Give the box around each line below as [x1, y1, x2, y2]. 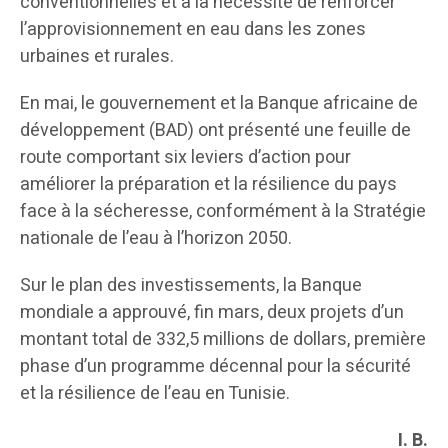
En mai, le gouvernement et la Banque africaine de [20, 90, 418, 118]
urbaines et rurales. [20, 43, 174, 71]
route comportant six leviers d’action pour [20, 144, 351, 172]
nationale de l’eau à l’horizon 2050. [20, 225, 292, 253]
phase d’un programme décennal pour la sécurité [20, 353, 411, 381]
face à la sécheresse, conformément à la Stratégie [20, 198, 426, 226]
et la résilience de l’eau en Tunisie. [20, 380, 290, 408]
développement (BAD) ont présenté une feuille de [20, 117, 411, 145]
